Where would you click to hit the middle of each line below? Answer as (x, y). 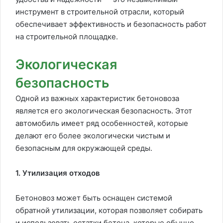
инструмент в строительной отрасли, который (100, 11)
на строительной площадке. (67, 36)
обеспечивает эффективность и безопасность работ (111, 24)
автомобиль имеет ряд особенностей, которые (102, 123)
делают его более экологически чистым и (93, 135)
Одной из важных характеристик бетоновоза (97, 98)
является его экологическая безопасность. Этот (104, 111)
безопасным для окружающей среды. (84, 148)
